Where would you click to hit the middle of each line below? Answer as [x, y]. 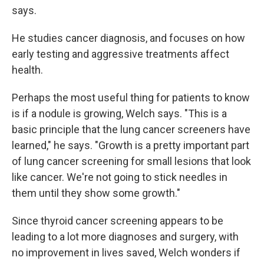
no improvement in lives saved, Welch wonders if [126, 252]
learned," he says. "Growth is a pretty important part [131, 145]
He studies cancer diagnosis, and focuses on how [128, 38]
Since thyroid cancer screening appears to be [118, 220]
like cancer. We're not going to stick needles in [120, 177]
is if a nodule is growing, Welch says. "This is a [119, 113]
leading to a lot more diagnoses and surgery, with [125, 236]
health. [27, 70]
